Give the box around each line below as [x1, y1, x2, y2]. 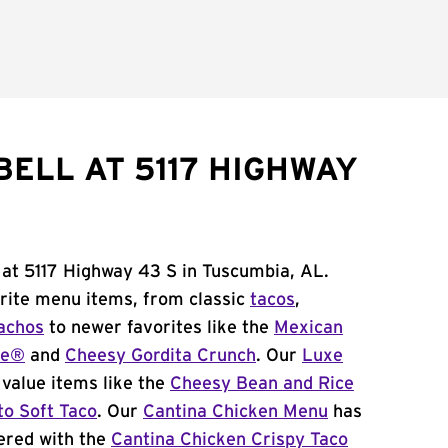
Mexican [274, 319, 343, 337]
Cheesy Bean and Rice [170, 375, 354, 393]
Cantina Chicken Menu [143, 403, 328, 421]
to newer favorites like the [44, 319, 274, 337]
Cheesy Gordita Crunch [65, 347, 256, 365]
